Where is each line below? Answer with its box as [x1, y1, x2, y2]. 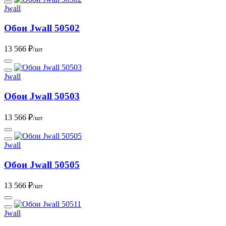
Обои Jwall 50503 [4, 91, 80, 102]
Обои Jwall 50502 [4, 22, 80, 33]
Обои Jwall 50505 [4, 159, 80, 170]
